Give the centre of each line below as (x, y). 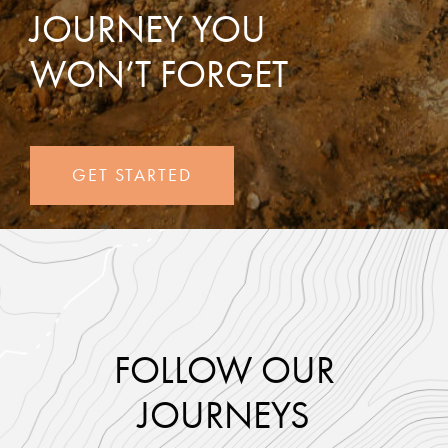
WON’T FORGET (158, 75)
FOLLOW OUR (224, 371)
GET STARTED (131, 175)
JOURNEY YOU (147, 30)
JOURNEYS (224, 416)
